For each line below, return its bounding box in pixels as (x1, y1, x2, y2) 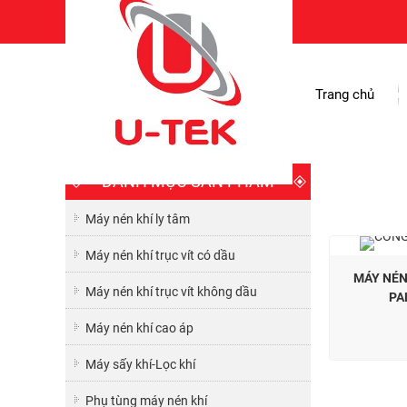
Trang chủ (315, 86, 375, 103)
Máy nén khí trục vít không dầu (85, 284, 257, 299)
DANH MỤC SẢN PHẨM (102, 172, 274, 191)
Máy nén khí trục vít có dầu (85, 248, 235, 263)
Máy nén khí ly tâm (85, 212, 190, 226)
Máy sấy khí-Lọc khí (85, 357, 195, 372)
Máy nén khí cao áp (85, 321, 194, 335)
